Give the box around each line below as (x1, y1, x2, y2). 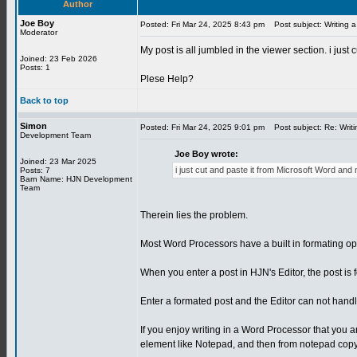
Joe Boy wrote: (175, 149, 238, 159)
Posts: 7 (20, 166, 50, 175)
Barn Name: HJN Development (20, 175, 132, 183)
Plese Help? (140, 73, 194, 84)
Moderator (20, 28, 57, 37)
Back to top (20, 96, 69, 105)
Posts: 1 (20, 63, 50, 72)
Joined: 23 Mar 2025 (20, 157, 96, 166)
